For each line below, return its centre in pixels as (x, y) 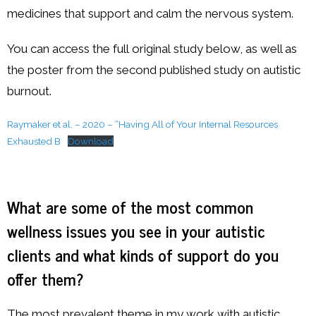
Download (91, 141)
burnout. (29, 91)
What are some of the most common (130, 206)
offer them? (45, 278)
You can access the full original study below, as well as (152, 48)
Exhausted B (34, 141)
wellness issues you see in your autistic (136, 230)
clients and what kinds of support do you (143, 254)
